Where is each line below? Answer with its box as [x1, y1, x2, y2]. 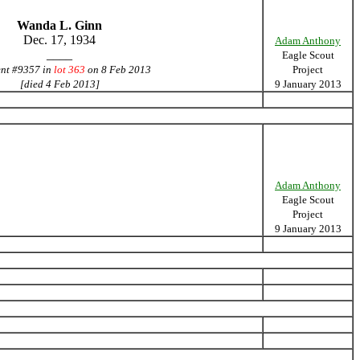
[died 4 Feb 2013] [19, 78, 100, 90]
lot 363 [54, 63, 85, 76]
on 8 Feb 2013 [85, 63, 151, 76]
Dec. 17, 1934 [23, 33, 96, 47]
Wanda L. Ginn [17, 18, 102, 32]
